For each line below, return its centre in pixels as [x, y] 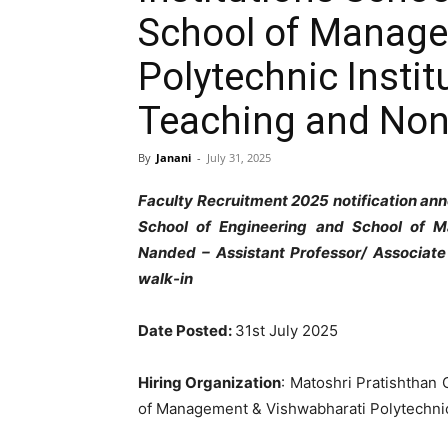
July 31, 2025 [239, 157]
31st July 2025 [286, 330]
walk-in [167, 278]
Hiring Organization [210, 382]
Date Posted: [186, 330]
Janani [173, 157]
